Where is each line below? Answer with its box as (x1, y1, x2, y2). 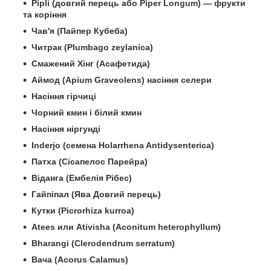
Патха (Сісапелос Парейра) (31, 157, 148, 167)
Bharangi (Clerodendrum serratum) (31, 238, 175, 249)
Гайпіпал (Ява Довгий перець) (31, 189, 161, 200)
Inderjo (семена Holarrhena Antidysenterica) (31, 140, 214, 151)
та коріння (23, 10, 67, 20)
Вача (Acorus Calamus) (31, 255, 128, 265)
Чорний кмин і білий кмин (31, 108, 142, 118)
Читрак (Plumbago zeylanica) (31, 42, 153, 53)
